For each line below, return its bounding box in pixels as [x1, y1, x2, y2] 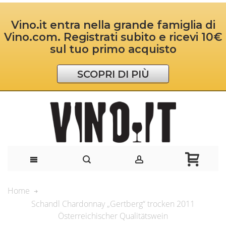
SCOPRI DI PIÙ [77, 68, 149, 80]
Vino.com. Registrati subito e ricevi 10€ [4, 30, 222, 44]
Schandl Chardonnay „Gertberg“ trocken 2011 [31, 198, 195, 210]
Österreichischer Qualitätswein [58, 210, 168, 222]
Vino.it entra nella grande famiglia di [11, 18, 215, 32]
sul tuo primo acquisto [49, 42, 177, 56]
